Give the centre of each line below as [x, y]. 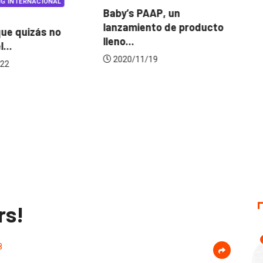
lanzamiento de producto [163, 27]
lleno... [119, 41]
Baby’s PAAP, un [141, 13]
